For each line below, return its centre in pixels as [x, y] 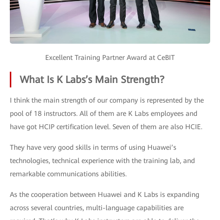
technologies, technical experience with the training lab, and [102, 161]
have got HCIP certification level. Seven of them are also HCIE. [106, 127]
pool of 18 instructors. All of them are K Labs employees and [104, 113]
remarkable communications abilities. [68, 174]
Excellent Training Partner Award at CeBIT [110, 57]
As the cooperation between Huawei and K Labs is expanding [105, 194]
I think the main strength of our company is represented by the [107, 100]
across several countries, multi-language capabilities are [97, 208]
